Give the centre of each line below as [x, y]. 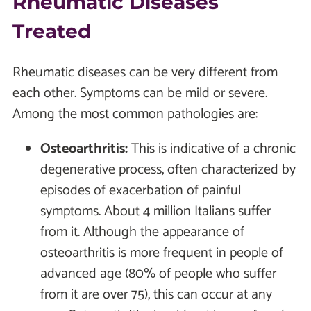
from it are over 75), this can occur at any [156, 294]
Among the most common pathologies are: [135, 114]
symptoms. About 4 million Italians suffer [155, 211]
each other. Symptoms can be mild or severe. [140, 93]
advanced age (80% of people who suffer [158, 274]
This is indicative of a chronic [212, 149]
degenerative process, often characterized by [168, 169]
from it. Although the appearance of [142, 232]
